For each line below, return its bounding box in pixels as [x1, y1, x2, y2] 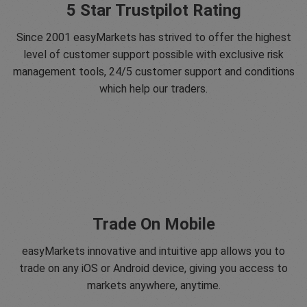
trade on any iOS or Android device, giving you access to [19, 262, 288, 275]
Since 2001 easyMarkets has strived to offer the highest [16, 31, 291, 45]
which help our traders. [99, 82, 208, 96]
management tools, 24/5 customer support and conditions [12, 65, 295, 79]
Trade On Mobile [92, 214, 215, 234]
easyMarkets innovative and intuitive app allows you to [22, 245, 285, 258]
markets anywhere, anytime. [86, 279, 221, 293]
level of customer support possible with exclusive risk [23, 48, 284, 62]
